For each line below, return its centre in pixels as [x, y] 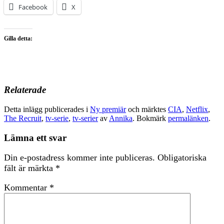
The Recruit [23, 118]
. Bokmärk [150, 118]
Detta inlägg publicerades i [47, 109]
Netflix [197, 109]
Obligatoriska [182, 158]
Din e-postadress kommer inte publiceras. [79, 158]
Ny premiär [108, 109]
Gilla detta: [18, 38]
